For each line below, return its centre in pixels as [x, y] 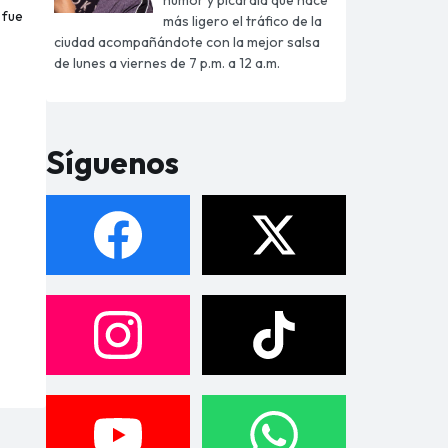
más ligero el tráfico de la [243, 20]
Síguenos [112, 161]
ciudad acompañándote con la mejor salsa [187, 41]
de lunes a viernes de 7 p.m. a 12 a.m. [167, 62]
